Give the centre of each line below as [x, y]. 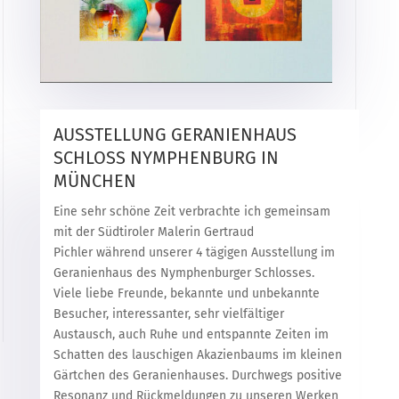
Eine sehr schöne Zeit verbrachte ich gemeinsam [191, 211]
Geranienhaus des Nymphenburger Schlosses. [183, 273]
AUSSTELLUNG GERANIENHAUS [175, 134]
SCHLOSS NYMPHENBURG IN [166, 157]
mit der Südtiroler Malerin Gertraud [153, 232]
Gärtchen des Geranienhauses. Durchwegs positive [197, 375]
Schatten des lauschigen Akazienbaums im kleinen [197, 354]
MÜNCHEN [94, 180]
